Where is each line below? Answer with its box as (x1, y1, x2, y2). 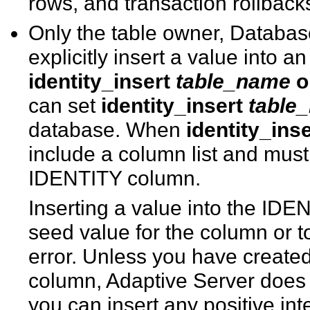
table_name (176, 69, 291, 93)
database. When (28, 117, 187, 141)
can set (28, 93, 102, 117)
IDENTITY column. (28, 165, 201, 190)
